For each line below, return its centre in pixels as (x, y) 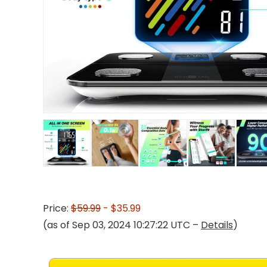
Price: (57, 208)
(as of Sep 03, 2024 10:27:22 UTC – (122, 225)
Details (217, 225)
